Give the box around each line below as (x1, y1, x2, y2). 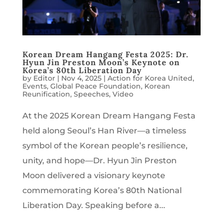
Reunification (22, 89, 70, 99)
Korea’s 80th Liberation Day (22, 65, 142, 75)
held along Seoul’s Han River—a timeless (22, 125, 186, 135)
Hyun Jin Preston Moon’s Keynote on (22, 57, 180, 67)
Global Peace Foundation (50, 81, 141, 91)
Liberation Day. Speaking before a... (22, 200, 165, 210)
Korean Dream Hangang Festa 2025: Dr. (22, 49, 189, 59)
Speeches (73, 89, 109, 99)
